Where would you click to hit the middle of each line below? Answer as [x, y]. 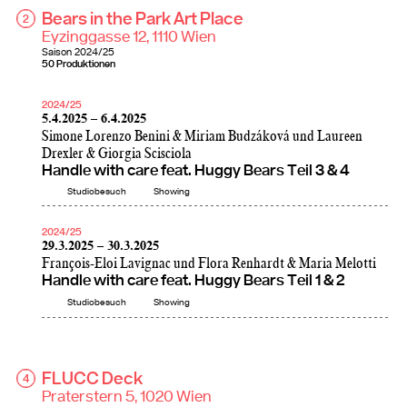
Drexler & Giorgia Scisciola [117, 154]
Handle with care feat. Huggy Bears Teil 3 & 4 [196, 171]
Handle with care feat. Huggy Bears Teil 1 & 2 [194, 282]
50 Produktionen [79, 64]
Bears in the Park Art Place [143, 19]
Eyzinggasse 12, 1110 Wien [129, 37]
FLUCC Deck [92, 380]
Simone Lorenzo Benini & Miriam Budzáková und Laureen [202, 136]
